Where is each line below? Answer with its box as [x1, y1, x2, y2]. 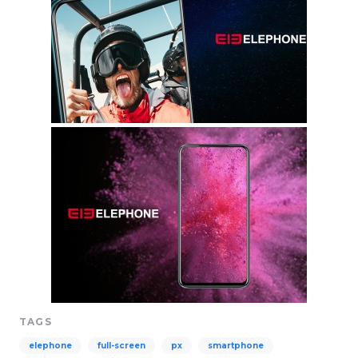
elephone [29, 340, 72, 351]
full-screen [97, 340, 145, 351]
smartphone [208, 340, 264, 351]
